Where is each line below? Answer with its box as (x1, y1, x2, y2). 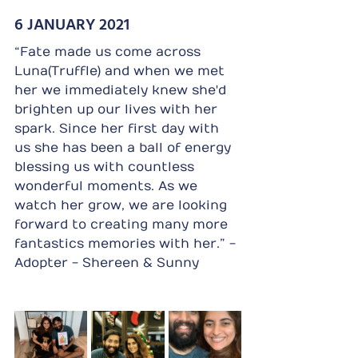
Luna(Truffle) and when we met (14, 63, 229, 78)
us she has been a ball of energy (14, 140, 235, 155)
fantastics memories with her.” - (14, 236, 240, 251)
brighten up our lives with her (14, 101, 221, 117)
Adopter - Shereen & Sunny (14, 255, 199, 270)
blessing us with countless (14, 159, 198, 174)
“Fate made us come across (14, 44, 205, 59)
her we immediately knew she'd (14, 82, 230, 97)
